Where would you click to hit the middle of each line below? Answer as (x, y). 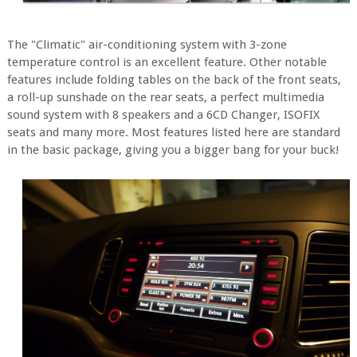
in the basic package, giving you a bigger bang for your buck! (173, 149)
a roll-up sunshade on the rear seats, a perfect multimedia (165, 97)
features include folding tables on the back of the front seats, (174, 79)
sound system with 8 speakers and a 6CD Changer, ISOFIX (163, 114)
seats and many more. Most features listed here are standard (173, 132)
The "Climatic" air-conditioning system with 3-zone (147, 44)
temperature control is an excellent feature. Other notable (167, 62)
